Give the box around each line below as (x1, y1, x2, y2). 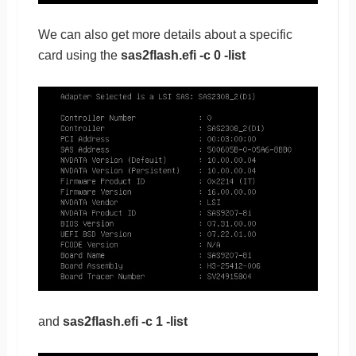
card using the (37, 48, 121, 63)
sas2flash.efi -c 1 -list (62, 314, 188, 328)
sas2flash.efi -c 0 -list (120, 48, 246, 63)
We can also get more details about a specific (37, 28, 292, 42)
